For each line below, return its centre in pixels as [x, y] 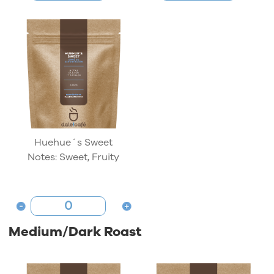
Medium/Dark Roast [75, 231]
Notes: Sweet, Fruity [74, 157]
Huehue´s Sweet [74, 142]
